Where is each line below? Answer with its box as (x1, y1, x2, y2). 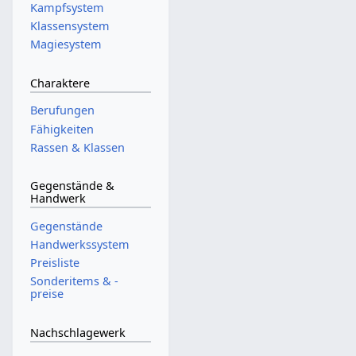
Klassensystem (29, 18, 110, 33)
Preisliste (29, 255, 79, 271)
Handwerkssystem (29, 237, 130, 253)
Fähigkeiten (29, 121, 94, 137)
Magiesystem (29, 37, 102, 52)
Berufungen (29, 103, 95, 118)
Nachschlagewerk (29, 324, 126, 340)
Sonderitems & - (29, 273, 118, 289)
